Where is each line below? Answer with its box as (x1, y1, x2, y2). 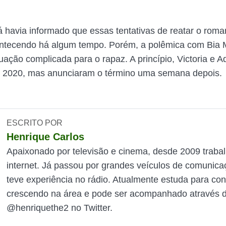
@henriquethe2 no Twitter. (7, 203, 113, 213)
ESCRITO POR (7, 119, 63, 127)
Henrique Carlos (7, 131, 85, 142)
